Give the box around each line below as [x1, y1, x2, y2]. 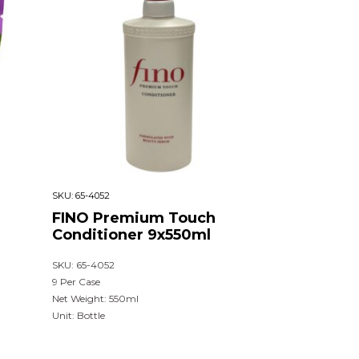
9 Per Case [51, 275, 100, 288]
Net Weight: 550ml [51, 292, 139, 305]
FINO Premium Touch [51, 208, 216, 227]
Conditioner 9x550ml [51, 225, 211, 244]
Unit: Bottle [51, 309, 105, 321]
